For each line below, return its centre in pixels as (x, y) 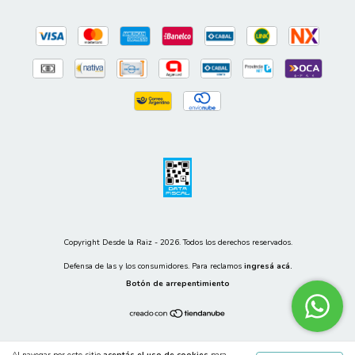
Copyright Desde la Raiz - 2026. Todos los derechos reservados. (177, 242)
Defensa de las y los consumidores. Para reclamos (152, 266)
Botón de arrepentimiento (177, 283)
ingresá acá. (268, 266)
